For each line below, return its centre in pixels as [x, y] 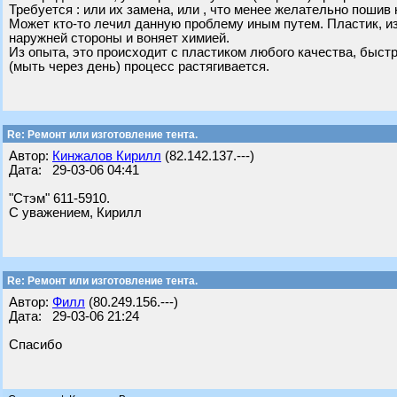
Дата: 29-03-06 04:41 [74, 170]
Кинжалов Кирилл [107, 156]
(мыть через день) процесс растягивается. [139, 66]
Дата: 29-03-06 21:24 [74, 316]
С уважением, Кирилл [75, 213]
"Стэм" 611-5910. [59, 198]
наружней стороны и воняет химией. [119, 38]
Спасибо [35, 345]
